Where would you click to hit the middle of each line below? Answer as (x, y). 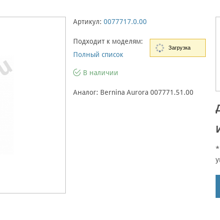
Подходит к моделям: (108, 41)
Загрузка (179, 48)
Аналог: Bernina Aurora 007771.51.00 (133, 92)
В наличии (101, 73)
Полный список (98, 55)
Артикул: (87, 22)
